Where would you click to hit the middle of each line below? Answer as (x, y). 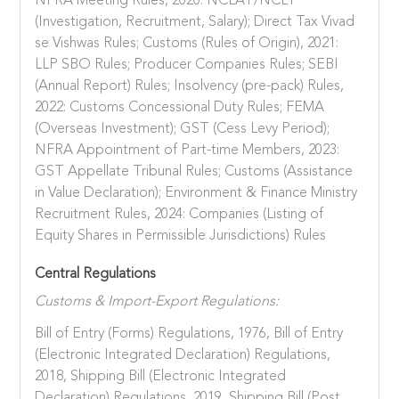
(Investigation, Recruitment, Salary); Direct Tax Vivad (195, 22)
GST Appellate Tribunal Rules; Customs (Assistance (194, 171)
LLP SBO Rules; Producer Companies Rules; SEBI (187, 65)
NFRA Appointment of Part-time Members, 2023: (187, 150)
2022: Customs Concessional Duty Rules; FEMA (180, 107)
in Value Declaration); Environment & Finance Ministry (196, 193)
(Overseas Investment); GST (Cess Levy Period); (183, 129)
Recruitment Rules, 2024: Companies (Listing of (179, 214)
